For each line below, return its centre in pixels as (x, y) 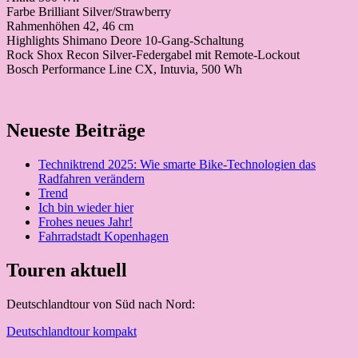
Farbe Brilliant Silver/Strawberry (89, 12)
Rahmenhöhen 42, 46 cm (70, 26)
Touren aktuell (67, 270)
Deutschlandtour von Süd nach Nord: (101, 304)
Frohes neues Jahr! (86, 222)
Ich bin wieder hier (86, 208)
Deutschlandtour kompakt (72, 331)
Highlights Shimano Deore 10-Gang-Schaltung (125, 41)
